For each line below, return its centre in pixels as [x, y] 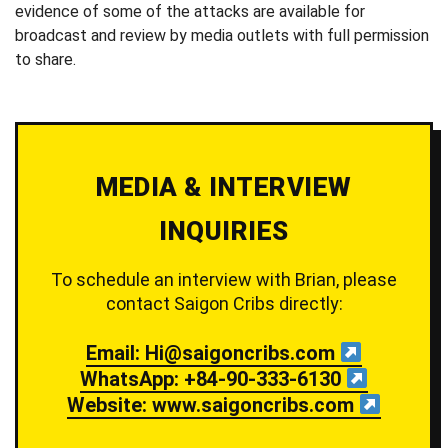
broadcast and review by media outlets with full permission [222, 36]
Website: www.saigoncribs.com [212, 405]
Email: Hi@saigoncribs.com [212, 353]
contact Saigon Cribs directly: [224, 304]
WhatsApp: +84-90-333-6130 [212, 379]
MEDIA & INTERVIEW [224, 187]
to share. [45, 60]
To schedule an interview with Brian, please [224, 280]
